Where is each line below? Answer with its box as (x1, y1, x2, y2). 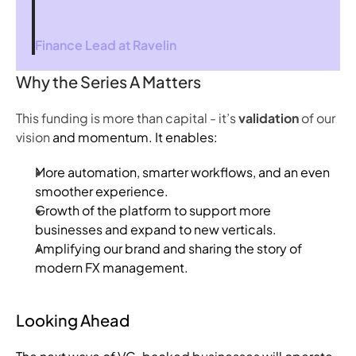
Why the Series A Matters (16, 72, 201, 91)
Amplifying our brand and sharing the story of (35, 240, 302, 257)
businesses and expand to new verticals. (35, 221, 277, 238)
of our (299, 110, 335, 126)
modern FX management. (35, 259, 188, 276)
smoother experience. (35, 183, 168, 199)
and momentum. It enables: (52, 129, 218, 145)
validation (238, 110, 299, 126)
